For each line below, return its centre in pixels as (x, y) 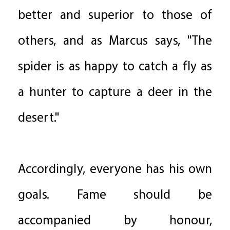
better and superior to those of (115, 16)
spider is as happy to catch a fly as (115, 67)
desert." (39, 119)
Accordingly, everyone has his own (115, 170)
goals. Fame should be (115, 196)
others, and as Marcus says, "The (115, 42)
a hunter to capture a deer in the (115, 93)
